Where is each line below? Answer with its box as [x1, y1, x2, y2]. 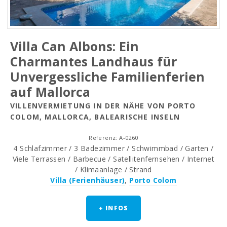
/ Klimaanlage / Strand [75, 165, 152, 175]
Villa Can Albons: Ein [10, 37, 139, 55]
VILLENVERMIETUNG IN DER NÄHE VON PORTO [10, 101, 196, 111]
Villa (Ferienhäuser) [50, 175, 125, 185]
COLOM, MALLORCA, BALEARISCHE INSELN [10, 112, 180, 122]
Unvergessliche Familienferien [10, 68, 205, 86]
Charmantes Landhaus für [10, 53, 177, 70]
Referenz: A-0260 [89, 134, 138, 142]
